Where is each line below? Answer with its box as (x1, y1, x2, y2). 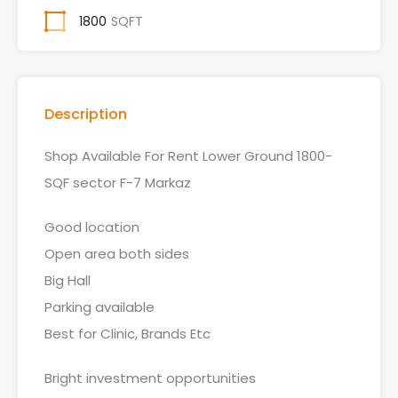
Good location (44, 218, 139, 236)
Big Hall (44, 271, 91, 290)
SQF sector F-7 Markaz (44, 173, 191, 192)
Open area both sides (44, 244, 189, 263)
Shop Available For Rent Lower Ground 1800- (44, 147, 332, 165)
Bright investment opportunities (44, 369, 256, 387)
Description (44, 104, 127, 124)
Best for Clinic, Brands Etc (44, 324, 211, 343)
